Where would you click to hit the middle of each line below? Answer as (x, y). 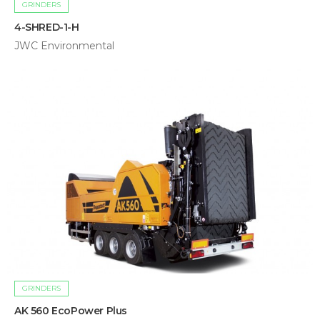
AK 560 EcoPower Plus (71, 310)
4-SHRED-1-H (47, 27)
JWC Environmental (64, 46)
